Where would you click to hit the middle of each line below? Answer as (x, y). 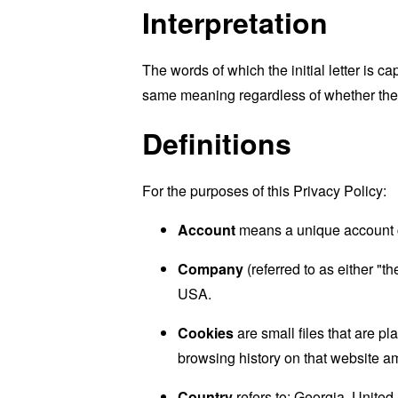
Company (211, 269)
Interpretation (235, 22)
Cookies (206, 333)
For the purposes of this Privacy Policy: (264, 191)
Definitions (217, 143)
